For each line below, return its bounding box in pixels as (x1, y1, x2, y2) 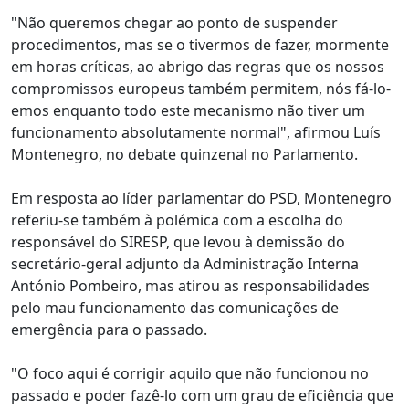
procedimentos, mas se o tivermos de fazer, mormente (11, 35, 389, 55)
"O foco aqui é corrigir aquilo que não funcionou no (11, 363, 369, 383)
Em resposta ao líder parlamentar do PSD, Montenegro (11, 188, 392, 208)
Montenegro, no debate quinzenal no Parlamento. (11, 144, 358, 164)
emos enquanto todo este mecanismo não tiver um (11, 100, 365, 121)
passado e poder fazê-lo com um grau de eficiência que (11, 385, 393, 405)
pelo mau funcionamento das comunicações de (11, 298, 339, 318)
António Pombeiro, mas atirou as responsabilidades (11, 276, 370, 296)
